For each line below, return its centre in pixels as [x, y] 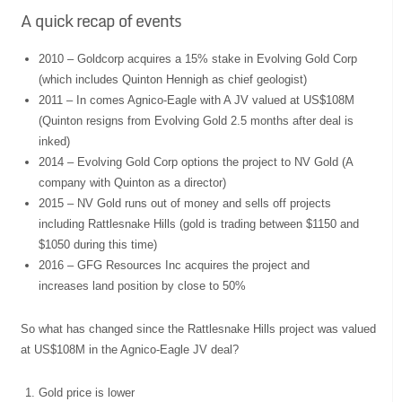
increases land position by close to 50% [143, 286]
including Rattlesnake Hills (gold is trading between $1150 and [199, 224]
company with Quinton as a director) [133, 183]
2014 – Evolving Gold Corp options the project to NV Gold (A [196, 162]
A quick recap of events [101, 21]
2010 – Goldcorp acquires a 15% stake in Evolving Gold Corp [198, 59]
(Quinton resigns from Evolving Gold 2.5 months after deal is [197, 121]
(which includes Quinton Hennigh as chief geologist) [173, 80]
